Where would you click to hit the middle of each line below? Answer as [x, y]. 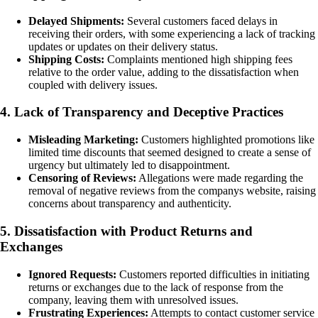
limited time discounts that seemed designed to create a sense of [170, 153]
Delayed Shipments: [76, 21]
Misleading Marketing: [83, 140]
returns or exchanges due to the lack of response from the [156, 287]
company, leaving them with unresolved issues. [133, 300]
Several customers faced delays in [201, 21]
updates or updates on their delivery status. [123, 46]
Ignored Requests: [72, 274]
